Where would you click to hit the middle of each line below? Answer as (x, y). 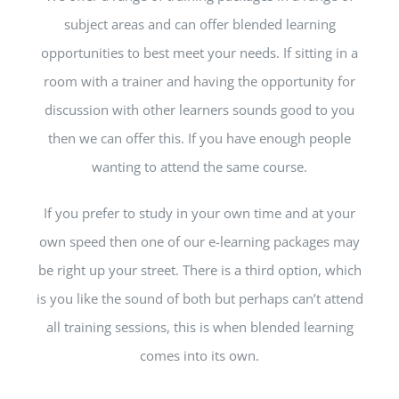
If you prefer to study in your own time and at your (199, 213)
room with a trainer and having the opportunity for (199, 81)
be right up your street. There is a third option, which (199, 270)
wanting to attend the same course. (199, 167)
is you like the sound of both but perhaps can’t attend (199, 299)
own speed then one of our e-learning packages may (199, 242)
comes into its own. (199, 356)
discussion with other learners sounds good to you (199, 110)
